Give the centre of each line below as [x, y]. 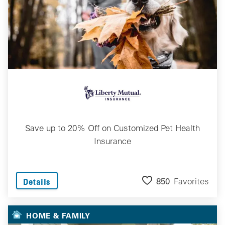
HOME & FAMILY [58, 215]
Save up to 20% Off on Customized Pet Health [113, 128]
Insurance [113, 141]
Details [37, 181]
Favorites [191, 181]
